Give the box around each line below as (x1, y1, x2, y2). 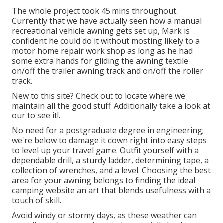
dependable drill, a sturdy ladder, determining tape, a (12, 155, 209, 166)
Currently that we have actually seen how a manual (12, 15, 202, 27)
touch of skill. (12, 195, 61, 206)
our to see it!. (12, 110, 60, 121)
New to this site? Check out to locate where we (12, 90, 185, 102)
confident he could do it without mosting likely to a (12, 35, 200, 47)
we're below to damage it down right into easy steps (12, 135, 207, 146)
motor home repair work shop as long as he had (12, 45, 193, 57)
